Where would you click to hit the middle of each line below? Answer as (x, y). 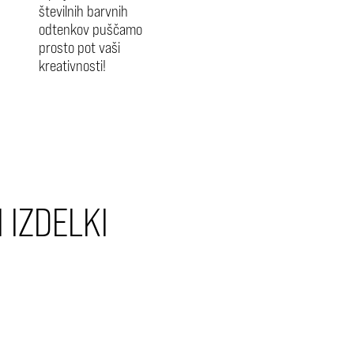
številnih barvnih (83, 11)
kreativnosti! (72, 65)
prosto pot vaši (79, 47)
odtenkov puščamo (90, 29)
